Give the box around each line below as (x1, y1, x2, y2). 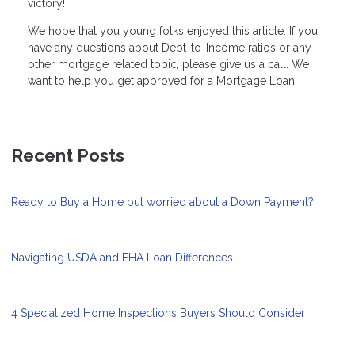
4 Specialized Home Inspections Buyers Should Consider (11, 306, 305, 319)
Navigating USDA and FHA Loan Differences (11, 250, 233, 264)
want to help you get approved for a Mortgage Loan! (28, 74, 297, 87)
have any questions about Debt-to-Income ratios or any (28, 40, 311, 54)
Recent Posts (11, 144, 124, 166)
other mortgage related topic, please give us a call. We (28, 57, 309, 71)
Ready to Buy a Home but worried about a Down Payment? (11, 195, 314, 208)
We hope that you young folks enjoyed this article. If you (28, 24, 318, 37)
